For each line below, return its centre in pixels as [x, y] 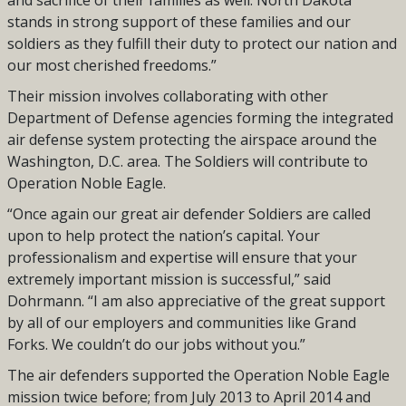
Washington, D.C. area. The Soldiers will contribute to [187, 162]
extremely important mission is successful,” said [169, 280]
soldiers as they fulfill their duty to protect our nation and [202, 44]
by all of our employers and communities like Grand [181, 323]
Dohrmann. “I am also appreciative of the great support [196, 301]
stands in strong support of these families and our [179, 22]
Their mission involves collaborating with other [167, 97]
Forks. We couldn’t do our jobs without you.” [156, 345]
